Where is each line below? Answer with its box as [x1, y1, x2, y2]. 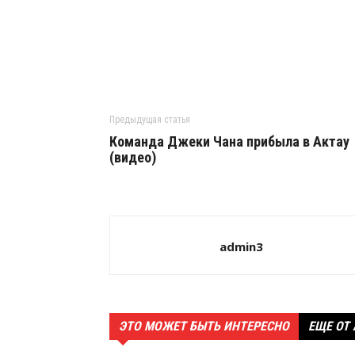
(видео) [109, 149, 156, 166]
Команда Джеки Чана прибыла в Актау [109, 133, 349, 150]
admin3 [219, 239, 263, 254]
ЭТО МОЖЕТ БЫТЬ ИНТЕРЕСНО [119, 319, 289, 334]
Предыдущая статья [109, 114, 190, 125]
